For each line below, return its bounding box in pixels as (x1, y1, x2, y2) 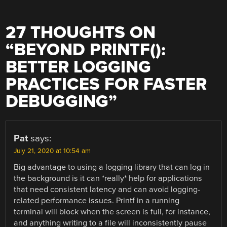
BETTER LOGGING (6, 57, 152, 78)
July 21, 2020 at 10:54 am (14, 147, 91, 156)
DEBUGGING (6, 91, 109, 112)
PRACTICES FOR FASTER (6, 74, 207, 95)
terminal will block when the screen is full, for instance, (14, 207, 211, 217)
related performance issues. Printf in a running (14, 196, 180, 206)
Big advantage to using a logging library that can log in (14, 162, 210, 173)
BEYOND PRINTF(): (14, 40, 166, 61)
